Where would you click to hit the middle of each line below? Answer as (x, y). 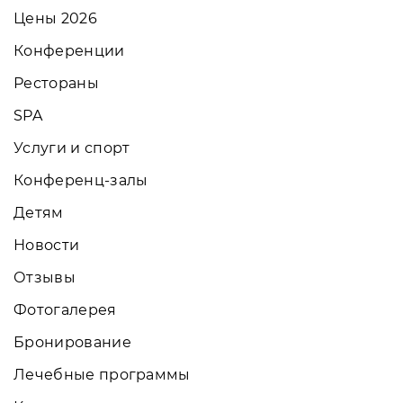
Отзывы (45, 277)
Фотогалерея (65, 309)
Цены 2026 (55, 18)
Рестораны (56, 83)
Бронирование (72, 342)
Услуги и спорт (72, 148)
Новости (47, 245)
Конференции (69, 50)
